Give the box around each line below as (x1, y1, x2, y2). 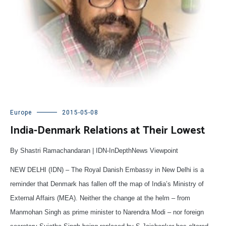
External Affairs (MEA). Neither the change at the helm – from (10, 194, 190, 202)
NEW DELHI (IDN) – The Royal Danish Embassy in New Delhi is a (10, 166, 204, 174)
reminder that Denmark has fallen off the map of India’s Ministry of (10, 180, 204, 188)
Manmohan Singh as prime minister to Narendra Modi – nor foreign (10, 208, 204, 216)
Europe (10, 109, 32, 117)
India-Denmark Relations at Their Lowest (10, 122, 205, 140)
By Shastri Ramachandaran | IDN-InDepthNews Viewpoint (10, 147, 178, 155)
